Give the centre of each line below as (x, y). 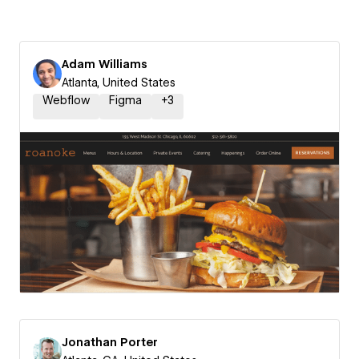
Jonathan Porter (110, 342)
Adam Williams (105, 64)
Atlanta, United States (119, 83)
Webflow (66, 100)
